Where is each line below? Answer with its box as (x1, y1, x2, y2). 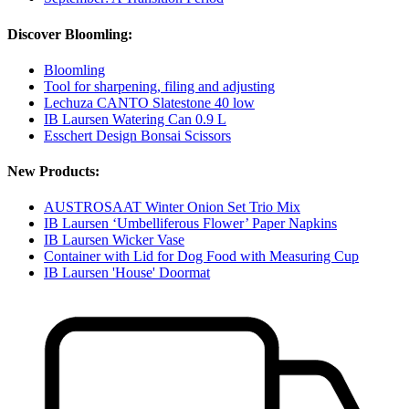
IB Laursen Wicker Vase (44, 232, 184, 248)
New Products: (7, 163, 100, 180)
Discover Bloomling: (7, 26, 132, 42)
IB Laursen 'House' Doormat (44, 265, 210, 281)
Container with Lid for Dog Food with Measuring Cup (44, 248, 359, 265)
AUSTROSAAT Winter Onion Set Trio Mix (44, 199, 300, 215)
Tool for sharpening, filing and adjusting (44, 78, 275, 94)
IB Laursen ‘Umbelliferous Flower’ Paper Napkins (44, 215, 337, 232)
